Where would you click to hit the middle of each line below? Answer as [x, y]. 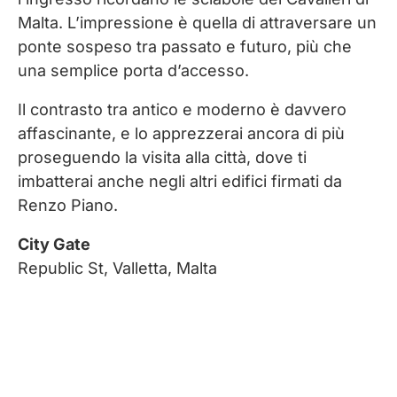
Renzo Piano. [68, 206]
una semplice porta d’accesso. [133, 71]
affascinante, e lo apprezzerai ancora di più [181, 134]
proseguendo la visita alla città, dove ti [162, 158]
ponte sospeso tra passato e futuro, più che [185, 47]
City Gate [54, 245]
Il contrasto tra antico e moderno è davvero [182, 110]
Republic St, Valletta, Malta [117, 269]
